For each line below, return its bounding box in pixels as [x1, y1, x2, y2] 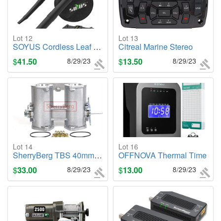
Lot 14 [13, 142, 33, 152]
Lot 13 [118, 33, 138, 43]
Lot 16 [118, 142, 138, 152]
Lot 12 [13, 33, 33, 43]
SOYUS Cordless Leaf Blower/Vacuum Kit [13, 41, 93, 53]
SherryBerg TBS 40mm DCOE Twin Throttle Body [13, 149, 94, 161]
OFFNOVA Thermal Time [118, 149, 207, 161]
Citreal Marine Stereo [118, 41, 193, 53]
